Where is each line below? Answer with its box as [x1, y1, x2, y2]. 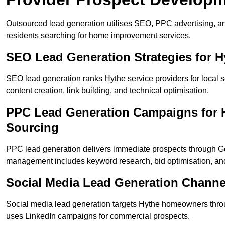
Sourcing [6, 121, 59, 135]
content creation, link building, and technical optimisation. [6, 86, 209, 95]
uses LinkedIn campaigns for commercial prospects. [6, 212, 190, 221]
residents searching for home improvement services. [6, 31, 191, 40]
